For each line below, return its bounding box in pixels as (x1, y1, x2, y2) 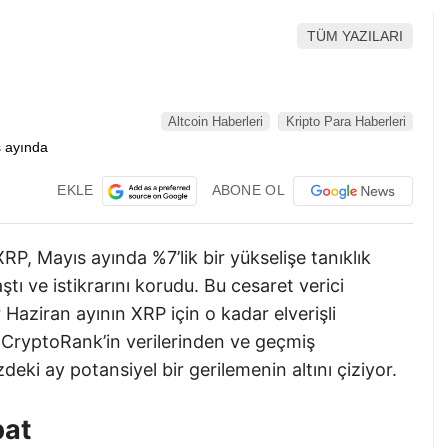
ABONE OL (211, 181, 285, 198)
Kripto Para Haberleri (286, 114, 406, 130)
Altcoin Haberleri (168, 114, 263, 130)
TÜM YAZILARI (307, 27, 403, 44)
